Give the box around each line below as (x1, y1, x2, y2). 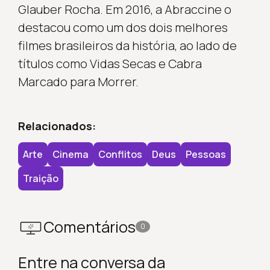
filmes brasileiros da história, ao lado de (17, 37, 237, 54)
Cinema (52, 147, 89, 161)
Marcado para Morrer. (17, 73, 139, 90)
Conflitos (98, 147, 142, 161)
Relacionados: (17, 118, 96, 133)
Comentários (43, 216, 136, 237)
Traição (22, 171, 58, 185)
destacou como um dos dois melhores (17, 19, 228, 36)
